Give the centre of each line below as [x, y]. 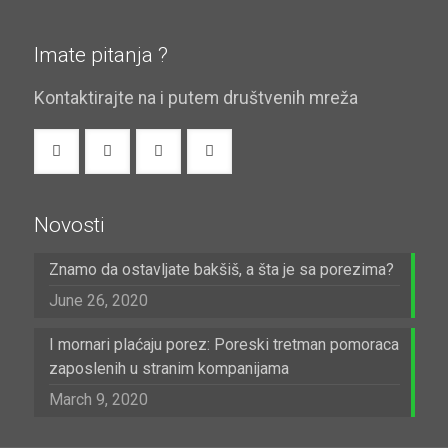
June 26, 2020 [98, 300]
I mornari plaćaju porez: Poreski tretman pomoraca [223, 344]
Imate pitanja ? [100, 55]
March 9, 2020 [98, 399]
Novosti [69, 225]
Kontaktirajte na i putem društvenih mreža [195, 98]
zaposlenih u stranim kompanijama [168, 368]
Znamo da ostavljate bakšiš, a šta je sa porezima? [221, 269]
